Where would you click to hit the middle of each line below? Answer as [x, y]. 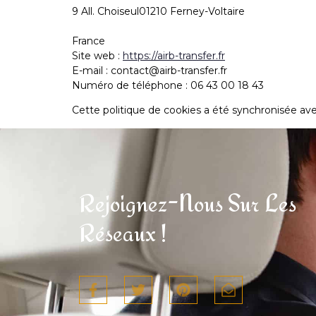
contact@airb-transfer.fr [169, 70]
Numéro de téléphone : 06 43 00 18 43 [168, 85]
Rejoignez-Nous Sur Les [188, 202]
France [89, 41]
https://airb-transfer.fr [174, 55]
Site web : [97, 55]
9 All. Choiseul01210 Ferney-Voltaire [158, 11]
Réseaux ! [123, 232]
